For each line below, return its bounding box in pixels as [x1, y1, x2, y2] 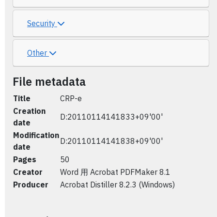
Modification [13, 130, 59, 140]
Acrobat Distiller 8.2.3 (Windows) [60, 180, 175, 189]
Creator [13, 167, 43, 177]
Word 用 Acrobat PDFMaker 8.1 [60, 167, 170, 177]
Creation [13, 106, 46, 116]
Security [27, 18, 57, 28]
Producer [13, 180, 48, 189]
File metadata [13, 74, 86, 89]
